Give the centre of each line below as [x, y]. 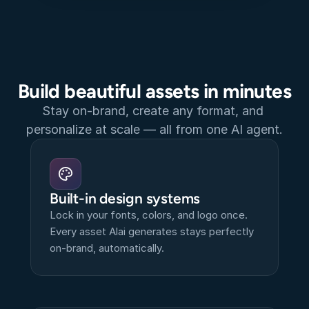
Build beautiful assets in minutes [154, 91]
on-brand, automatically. [107, 248]
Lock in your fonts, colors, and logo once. [149, 215]
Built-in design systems [125, 198]
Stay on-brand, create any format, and [153, 111]
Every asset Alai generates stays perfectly [152, 231]
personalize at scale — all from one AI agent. [154, 129]
